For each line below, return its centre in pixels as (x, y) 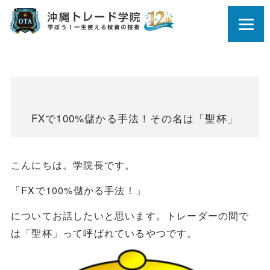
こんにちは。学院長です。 (73, 165)
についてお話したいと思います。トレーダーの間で (130, 215)
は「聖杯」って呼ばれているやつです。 (104, 232)
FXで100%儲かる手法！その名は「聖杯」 (134, 118)
